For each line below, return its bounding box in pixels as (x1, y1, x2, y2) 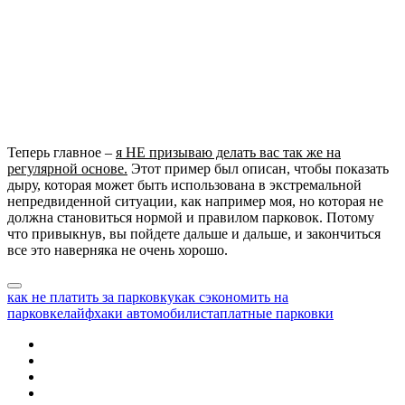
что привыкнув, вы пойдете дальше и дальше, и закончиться (7, 225, 381, 241)
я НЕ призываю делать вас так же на (116, 144, 341, 160)
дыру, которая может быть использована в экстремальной (7, 176, 362, 193)
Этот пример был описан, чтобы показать (127, 160, 389, 176)
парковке (7, 305, 63, 321)
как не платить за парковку (7, 288, 174, 305)
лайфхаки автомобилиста (63, 305, 220, 321)
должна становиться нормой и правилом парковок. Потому (7, 209, 374, 225)
